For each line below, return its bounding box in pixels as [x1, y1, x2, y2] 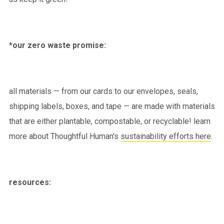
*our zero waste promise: [9, 40, 106, 50]
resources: [9, 177, 51, 187]
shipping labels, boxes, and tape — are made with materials [9, 101, 215, 111]
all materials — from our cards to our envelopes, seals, [9, 86, 198, 96]
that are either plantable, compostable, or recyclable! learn [9, 116, 210, 126]
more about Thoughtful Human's [9, 131, 120, 141]
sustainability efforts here [120, 131, 211, 141]
